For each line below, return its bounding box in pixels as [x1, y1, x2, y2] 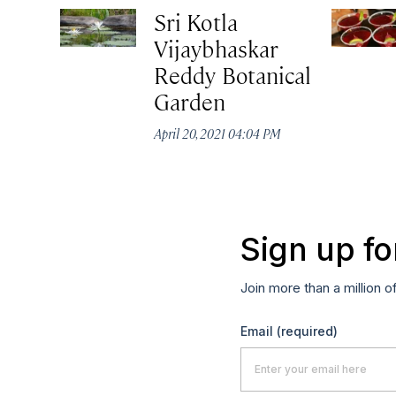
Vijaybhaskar [154, 34, 279, 64]
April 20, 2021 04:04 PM [154, 125, 282, 142]
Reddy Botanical [154, 60, 312, 90]
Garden [154, 87, 226, 117]
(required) [277, 323, 338, 339]
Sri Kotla [154, 7, 238, 37]
